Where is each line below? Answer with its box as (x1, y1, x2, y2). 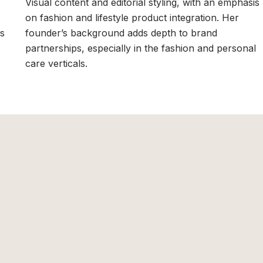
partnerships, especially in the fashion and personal (25, 42, 256, 55)
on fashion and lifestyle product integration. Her (25, 12, 239, 24)
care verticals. (25, 58, 87, 70)
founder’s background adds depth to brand (25, 27, 217, 39)
